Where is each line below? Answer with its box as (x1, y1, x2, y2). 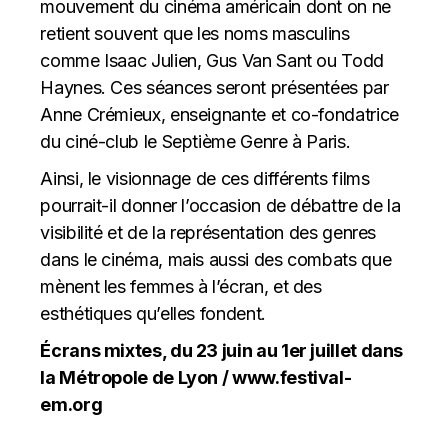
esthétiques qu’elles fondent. (40, 302, 271, 324)
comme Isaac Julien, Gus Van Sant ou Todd (40, 49, 384, 71)
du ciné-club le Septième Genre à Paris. (40, 130, 351, 152)
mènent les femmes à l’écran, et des (40, 275, 322, 297)
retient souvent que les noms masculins (40, 22, 350, 44)
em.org (40, 393, 103, 415)
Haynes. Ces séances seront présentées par (40, 76, 389, 98)
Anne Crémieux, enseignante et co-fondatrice (40, 103, 399, 125)
